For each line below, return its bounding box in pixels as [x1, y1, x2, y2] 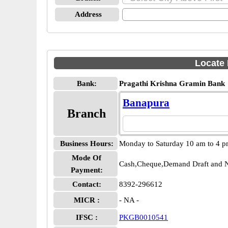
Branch [67, 107, 106, 120]
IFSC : [75, 213, 98, 221]
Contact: [72, 180, 101, 188]
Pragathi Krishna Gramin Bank [119, 79, 225, 88]
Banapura [123, 97, 169, 109]
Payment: [70, 166, 103, 174]
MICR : [73, 196, 100, 204]
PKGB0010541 [119, 213, 168, 221]
